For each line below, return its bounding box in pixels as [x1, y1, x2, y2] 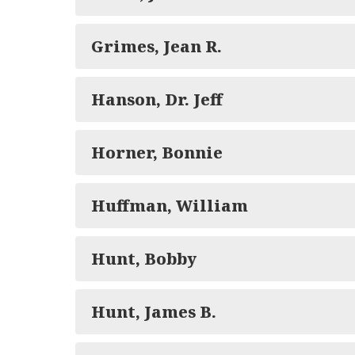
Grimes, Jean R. [91, 36, 222, 57]
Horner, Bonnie [91, 142, 223, 163]
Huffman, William [91, 195, 248, 216]
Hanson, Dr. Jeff [91, 89, 223, 110]
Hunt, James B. [91, 301, 216, 323]
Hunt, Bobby [91, 248, 197, 269]
